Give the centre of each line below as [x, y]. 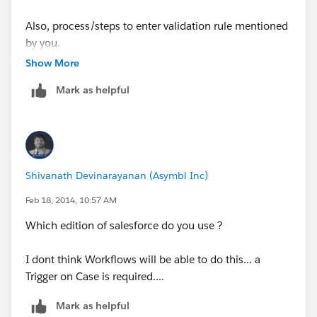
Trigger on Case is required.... [96, 276]
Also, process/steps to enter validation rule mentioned [157, 25]
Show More [52, 63]
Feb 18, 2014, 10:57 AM [71, 200]
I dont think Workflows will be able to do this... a [143, 259]
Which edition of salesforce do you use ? [126, 225]
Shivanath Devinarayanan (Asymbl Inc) [117, 175]
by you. [43, 42]
